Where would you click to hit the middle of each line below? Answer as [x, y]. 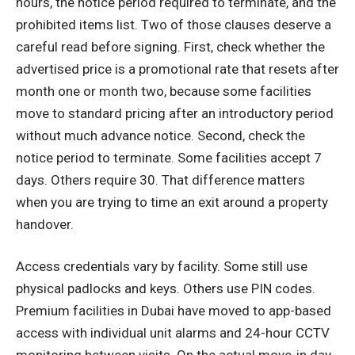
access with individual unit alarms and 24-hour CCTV [173, 333]
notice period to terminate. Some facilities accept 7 [169, 157]
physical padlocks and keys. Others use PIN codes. [166, 289]
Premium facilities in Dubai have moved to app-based [174, 311]
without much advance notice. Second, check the [160, 135]
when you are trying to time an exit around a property [172, 202]
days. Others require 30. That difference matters [160, 179]
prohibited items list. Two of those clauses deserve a [174, 24]
